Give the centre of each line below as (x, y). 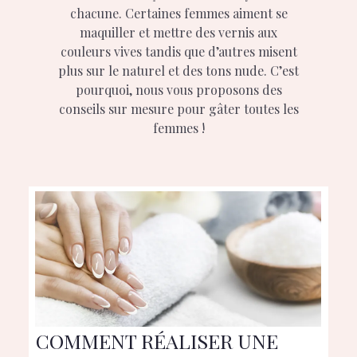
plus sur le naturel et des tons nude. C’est (178, 71)
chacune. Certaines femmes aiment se (178, 14)
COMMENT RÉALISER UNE (157, 341)
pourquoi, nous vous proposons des (178, 90)
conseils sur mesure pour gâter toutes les (178, 109)
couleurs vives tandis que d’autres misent (178, 52)
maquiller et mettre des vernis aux (178, 33)
